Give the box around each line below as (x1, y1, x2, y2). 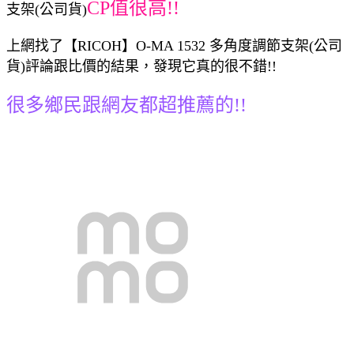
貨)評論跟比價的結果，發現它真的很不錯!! (6, 58, 277, 74)
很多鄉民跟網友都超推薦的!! (6, 94, 247, 115)
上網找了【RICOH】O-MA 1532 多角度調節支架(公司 (6, 37, 342, 54)
